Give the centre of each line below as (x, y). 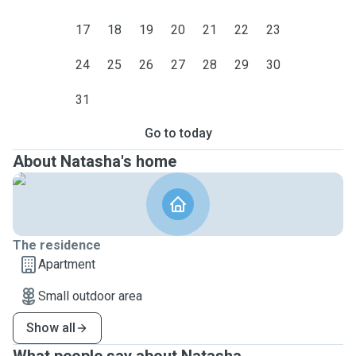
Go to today (178, 133)
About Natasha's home (95, 161)
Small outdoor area (90, 296)
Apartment (67, 264)
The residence (57, 245)
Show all (51, 328)
